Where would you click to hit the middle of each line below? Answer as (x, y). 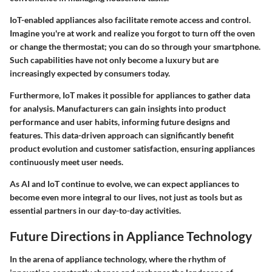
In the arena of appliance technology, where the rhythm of (118, 259)
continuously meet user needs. (66, 162)
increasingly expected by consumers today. (90, 73)
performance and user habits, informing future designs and (120, 122)
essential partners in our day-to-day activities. (95, 211)
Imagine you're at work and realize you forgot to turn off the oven (132, 33)
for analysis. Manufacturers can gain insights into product (118, 109)
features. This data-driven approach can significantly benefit (122, 135)
